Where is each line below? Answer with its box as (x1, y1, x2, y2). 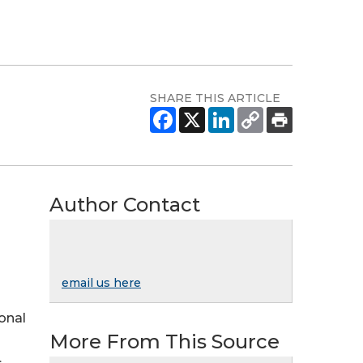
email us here (62, 275, 141, 290)
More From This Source (49, 330, 280, 353)
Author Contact (49, 193, 200, 216)
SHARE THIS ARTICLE (150, 91, 280, 105)
